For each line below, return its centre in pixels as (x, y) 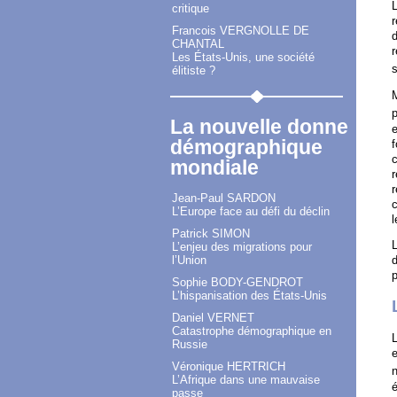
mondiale (214, 168)
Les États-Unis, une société (243, 58)
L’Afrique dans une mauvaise (246, 380)
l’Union (189, 261)
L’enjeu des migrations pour (242, 247)
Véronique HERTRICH (229, 367)
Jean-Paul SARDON (224, 198)
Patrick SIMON (211, 234)
